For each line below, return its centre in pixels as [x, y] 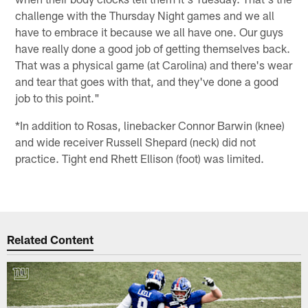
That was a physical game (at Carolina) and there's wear [154, 64]
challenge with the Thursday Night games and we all [145, 15]
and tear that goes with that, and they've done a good [147, 81]
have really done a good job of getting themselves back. [153, 48]
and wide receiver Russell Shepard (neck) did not [136, 141]
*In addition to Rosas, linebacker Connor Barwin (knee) [150, 125]
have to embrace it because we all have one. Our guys [150, 31]
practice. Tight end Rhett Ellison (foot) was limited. [140, 158]
